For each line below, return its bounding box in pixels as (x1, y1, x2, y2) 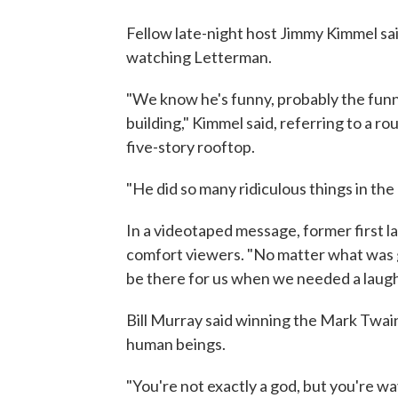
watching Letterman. (126, 47, 272, 67)
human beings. (126, 334, 226, 354)
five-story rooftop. (126, 137, 255, 156)
